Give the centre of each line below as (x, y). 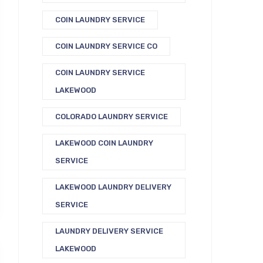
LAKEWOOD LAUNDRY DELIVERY (113, 187)
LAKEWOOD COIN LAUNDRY (104, 143)
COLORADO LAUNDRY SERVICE (112, 116)
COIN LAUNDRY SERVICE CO (106, 46)
